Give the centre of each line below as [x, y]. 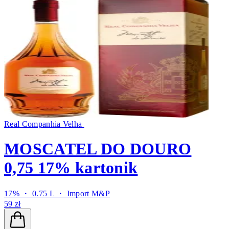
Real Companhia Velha [44, 124]
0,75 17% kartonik [71, 168]
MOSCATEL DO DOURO [98, 149]
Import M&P [88, 193]
